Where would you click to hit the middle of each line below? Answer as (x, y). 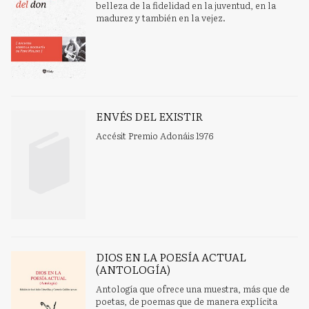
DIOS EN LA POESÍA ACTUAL (171, 256)
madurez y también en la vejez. (161, 18)
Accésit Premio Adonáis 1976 (155, 135)
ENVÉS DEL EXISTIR (150, 116)
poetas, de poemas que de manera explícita (187, 301)
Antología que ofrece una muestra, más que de (193, 288)
